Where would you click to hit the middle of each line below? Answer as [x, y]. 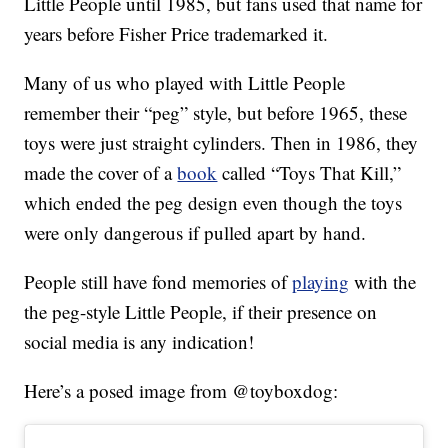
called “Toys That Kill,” [309, 173]
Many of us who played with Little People [185, 83]
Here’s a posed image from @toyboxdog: [181, 391]
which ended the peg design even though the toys [213, 203]
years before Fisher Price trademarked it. [176, 34]
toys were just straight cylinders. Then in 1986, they [221, 143]
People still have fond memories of [158, 282]
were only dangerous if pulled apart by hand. [195, 233]
